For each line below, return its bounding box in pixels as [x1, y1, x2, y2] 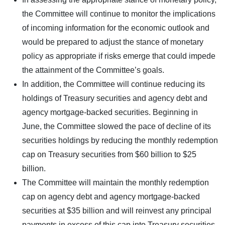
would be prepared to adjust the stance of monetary [22, 37, 203, 46]
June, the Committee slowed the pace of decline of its [22, 122, 211, 131]
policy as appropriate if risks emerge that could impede [22, 51, 215, 60]
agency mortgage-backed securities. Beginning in [22, 107, 198, 117]
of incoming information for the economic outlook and [22, 23, 209, 32]
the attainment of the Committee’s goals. [22, 65, 164, 74]
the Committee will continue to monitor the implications [22, 9, 215, 18]
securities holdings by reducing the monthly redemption [22, 136, 218, 145]
